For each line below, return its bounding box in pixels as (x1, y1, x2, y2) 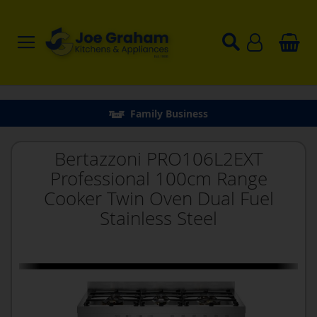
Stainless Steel (100, 206, 217, 231)
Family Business (130, 107, 208, 120)
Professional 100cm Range (50, 166, 267, 191)
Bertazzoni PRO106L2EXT (54, 146, 263, 171)
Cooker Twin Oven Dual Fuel (43, 186, 274, 211)
